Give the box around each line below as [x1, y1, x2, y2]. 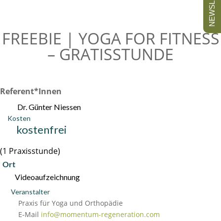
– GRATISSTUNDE [47, 43, 174, 65]
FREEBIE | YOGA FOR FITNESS [1, 28, 220, 49]
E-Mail [18, 210, 39, 219]
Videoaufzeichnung [15, 172, 80, 182]
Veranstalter [11, 187, 50, 196]
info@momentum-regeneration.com [41, 210, 160, 219]
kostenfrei [16, 123, 67, 136]
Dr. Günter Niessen [17, 102, 81, 111]
